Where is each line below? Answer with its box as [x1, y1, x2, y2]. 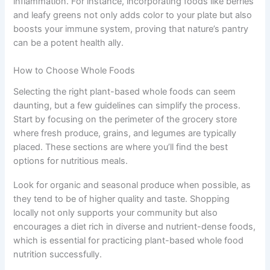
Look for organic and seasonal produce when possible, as [13, 180, 251, 191]
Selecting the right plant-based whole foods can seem [13, 86, 236, 97]
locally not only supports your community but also [13, 207, 218, 219]
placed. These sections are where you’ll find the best [13, 141, 228, 152]
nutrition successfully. [13, 249, 102, 260]
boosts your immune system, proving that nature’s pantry [13, 24, 249, 35]
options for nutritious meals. [13, 155, 128, 166]
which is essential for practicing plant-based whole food [13, 235, 244, 246]
